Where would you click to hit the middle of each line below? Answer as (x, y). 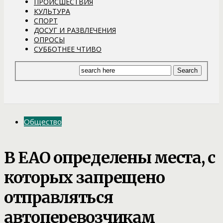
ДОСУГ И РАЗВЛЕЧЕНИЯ (75, 30)
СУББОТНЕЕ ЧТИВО (68, 49)
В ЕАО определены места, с (110, 158)
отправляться (58, 197)
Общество (43, 122)
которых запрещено (84, 177)
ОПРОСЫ (49, 39)
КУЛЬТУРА (52, 11)
